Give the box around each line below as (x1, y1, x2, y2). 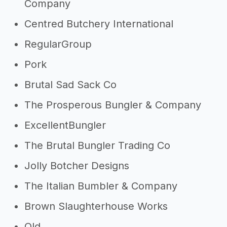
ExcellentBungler (24, 119, 106, 131)
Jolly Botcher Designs (24, 160, 129, 172)
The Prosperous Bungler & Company (24, 99, 201, 111)
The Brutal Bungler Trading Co (24, 139, 170, 152)
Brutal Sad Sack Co (24, 79, 117, 91)
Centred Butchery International (24, 18, 173, 30)
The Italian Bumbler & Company (24, 180, 177, 192)
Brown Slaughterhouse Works (24, 200, 168, 212)
